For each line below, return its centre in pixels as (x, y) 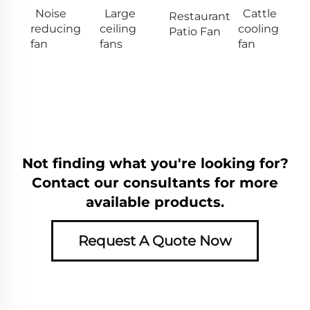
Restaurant (200, 16)
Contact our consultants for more (155, 182)
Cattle (260, 13)
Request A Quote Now (155, 240)
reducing (56, 28)
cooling (258, 28)
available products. (155, 202)
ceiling (118, 28)
